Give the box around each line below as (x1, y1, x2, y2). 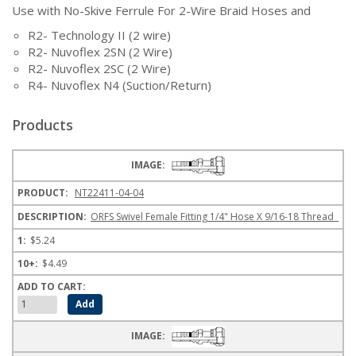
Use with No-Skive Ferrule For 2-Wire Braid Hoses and (12, 2, 311, 19)
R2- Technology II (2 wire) (28, 27, 171, 44)
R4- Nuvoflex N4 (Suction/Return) (28, 77, 211, 94)
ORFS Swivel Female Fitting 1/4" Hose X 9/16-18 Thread (91, 210, 339, 224)
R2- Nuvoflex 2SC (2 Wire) (28, 60, 171, 77)
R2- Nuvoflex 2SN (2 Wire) (28, 44, 172, 60)
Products (12, 115, 73, 135)
